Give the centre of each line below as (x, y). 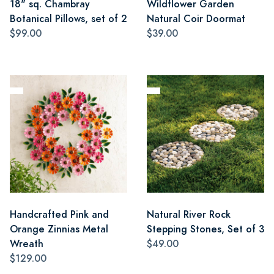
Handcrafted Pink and (59, 214)
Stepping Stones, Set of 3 (206, 229)
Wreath (27, 243)
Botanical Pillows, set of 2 (68, 18)
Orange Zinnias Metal (59, 229)
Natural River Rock (189, 214)
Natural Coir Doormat (196, 18)
